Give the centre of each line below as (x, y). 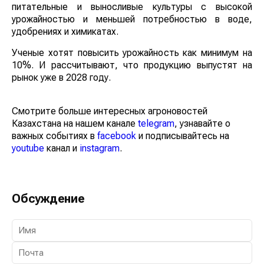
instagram (100, 148)
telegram (156, 124)
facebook (117, 136)
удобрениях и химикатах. (65, 32)
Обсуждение (48, 199)
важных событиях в (55, 136)
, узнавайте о (202, 124)
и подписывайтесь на (183, 136)
